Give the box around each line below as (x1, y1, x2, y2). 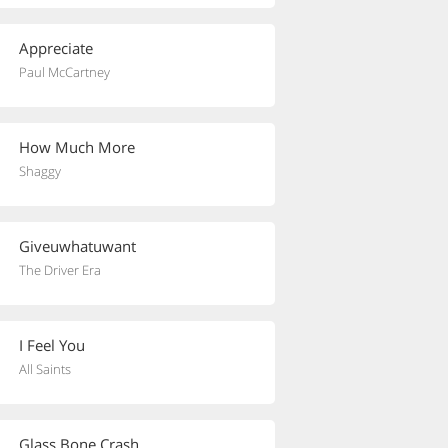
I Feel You (19, 335, 85, 355)
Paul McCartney (19, 63, 110, 81)
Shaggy (19, 162, 61, 180)
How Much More (19, 137, 135, 157)
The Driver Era (19, 261, 101, 279)
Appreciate (19, 38, 93, 58)
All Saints (19, 360, 71, 378)
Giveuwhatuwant (19, 236, 136, 256)
